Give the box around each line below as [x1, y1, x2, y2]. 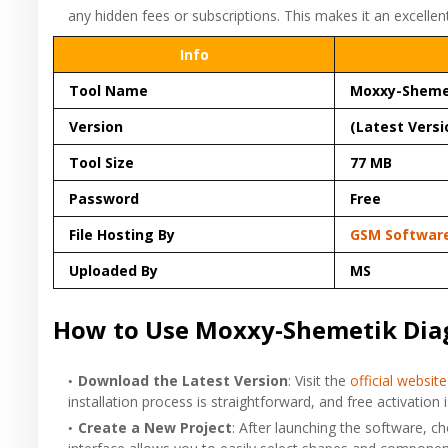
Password [69, 188, 139, 208]
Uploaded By [69, 260, 158, 280]
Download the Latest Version [78, 370, 288, 390]
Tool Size [69, 152, 134, 172]
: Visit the [288, 370, 350, 390]
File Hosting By [69, 224, 175, 244]
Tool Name [69, 80, 148, 100]
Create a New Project [78, 417, 232, 437]
